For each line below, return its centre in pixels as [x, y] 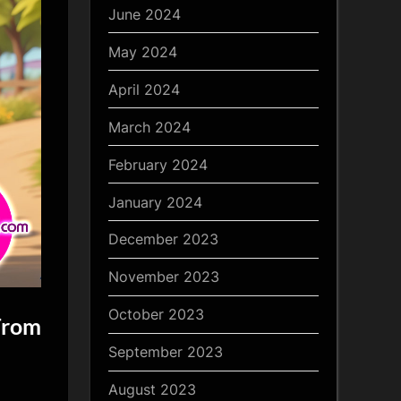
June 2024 [145, 14]
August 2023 [152, 390]
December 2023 [163, 239]
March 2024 [149, 127]
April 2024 [144, 89]
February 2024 [158, 164]
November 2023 [164, 277]
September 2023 [166, 352]
